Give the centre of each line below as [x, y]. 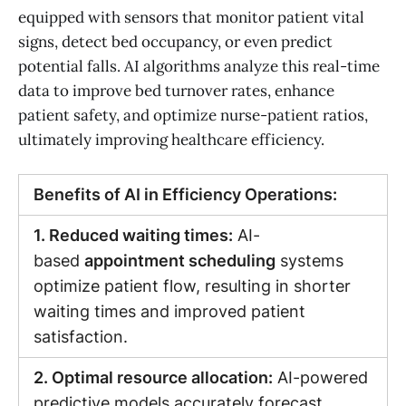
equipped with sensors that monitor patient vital [191, 18]
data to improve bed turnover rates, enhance [176, 91]
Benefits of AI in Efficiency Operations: [185, 195]
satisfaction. [81, 337]
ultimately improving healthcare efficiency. [171, 140]
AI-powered [323, 378]
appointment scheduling [180, 261]
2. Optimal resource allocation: [153, 378]
